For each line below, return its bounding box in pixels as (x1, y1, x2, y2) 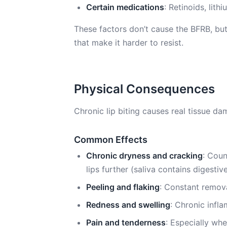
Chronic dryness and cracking (86, 150, 203, 161)
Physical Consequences (74, 82, 215, 96)
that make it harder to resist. (74, 37, 183, 48)
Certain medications (86, 2, 164, 12)
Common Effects (74, 134, 147, 145)
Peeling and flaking (86, 182, 160, 192)
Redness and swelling (86, 200, 170, 210)
